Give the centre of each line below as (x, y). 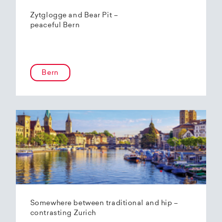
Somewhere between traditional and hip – (104, 203)
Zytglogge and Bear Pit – (74, 15)
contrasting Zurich (63, 213)
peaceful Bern (55, 25)
